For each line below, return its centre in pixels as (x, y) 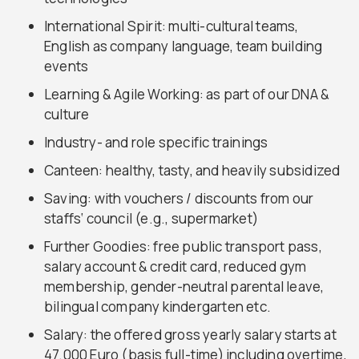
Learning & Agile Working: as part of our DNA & (187, 95)
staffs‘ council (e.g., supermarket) (151, 219)
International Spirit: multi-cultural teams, (171, 26)
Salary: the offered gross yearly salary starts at (190, 335)
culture (67, 115)
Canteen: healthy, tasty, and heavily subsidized (192, 171)
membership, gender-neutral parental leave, (184, 287)
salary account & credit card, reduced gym (175, 267)
